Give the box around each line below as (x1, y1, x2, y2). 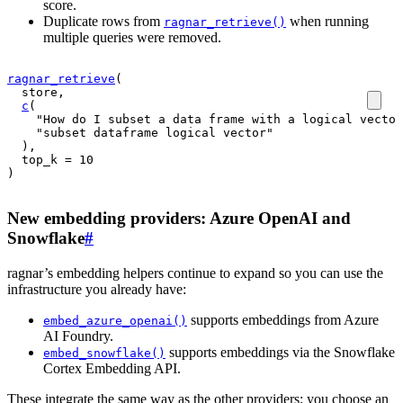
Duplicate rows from (43, 13, 164, 30)
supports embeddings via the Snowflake (166, 344, 395, 360)
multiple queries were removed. (43, 30, 221, 46)
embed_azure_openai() (43, 313, 187, 327)
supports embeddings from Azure (187, 311, 379, 327)
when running (286, 13, 369, 30)
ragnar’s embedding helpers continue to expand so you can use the (7, 264, 383, 281)
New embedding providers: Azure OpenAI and (7, 208, 351, 228)
